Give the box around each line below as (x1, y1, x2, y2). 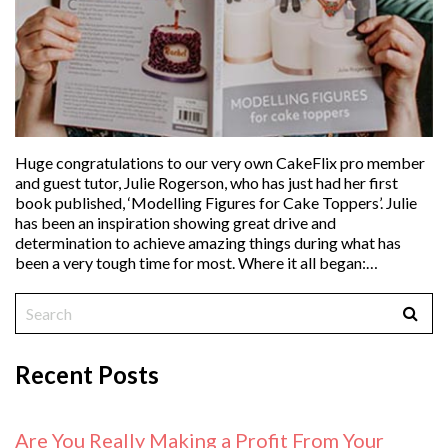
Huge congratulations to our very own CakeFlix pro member (15, 152, 425, 172)
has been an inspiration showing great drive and (15, 212, 336, 232)
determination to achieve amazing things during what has (15, 232, 401, 252)
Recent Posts (15, 359, 159, 389)
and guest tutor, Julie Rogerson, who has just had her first (15, 172, 398, 192)
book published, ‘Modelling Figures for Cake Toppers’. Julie (15, 192, 417, 212)
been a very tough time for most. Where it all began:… (15, 252, 378, 272)
